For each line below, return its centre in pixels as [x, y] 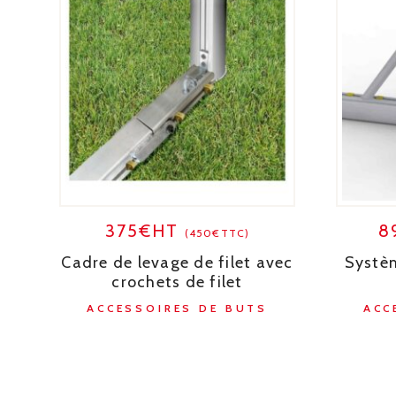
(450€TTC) [217, 232]
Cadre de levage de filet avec [177, 262]
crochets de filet [177, 282]
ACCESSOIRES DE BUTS [178, 308]
